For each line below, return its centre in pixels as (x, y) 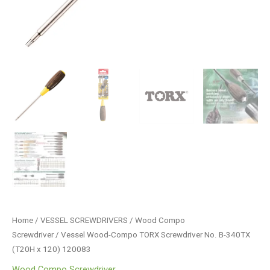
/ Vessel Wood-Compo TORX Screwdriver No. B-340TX (152, 235)
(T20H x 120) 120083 (52, 250)
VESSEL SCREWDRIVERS (84, 221)
